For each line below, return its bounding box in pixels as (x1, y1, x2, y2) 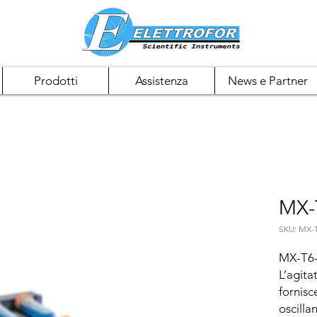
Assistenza (135, 74, 188, 88)
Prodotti (33, 74, 78, 88)
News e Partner (228, 74, 308, 88)
